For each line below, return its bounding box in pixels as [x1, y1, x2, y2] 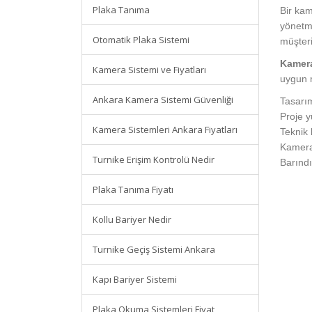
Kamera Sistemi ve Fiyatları [93, 63, 206, 76]
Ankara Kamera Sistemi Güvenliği [93, 93, 233, 106]
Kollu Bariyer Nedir [93, 213, 171, 226]
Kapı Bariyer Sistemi [93, 273, 177, 286]
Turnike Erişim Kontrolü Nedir [93, 153, 214, 166]
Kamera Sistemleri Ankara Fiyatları [93, 123, 237, 136]
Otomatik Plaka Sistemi [93, 33, 189, 46]
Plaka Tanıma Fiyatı [93, 183, 173, 196]
